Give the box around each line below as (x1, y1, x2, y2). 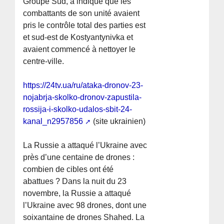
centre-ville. (23, 57, 64, 66)
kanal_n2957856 (23, 117, 83, 126)
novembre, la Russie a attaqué (23, 189, 131, 198)
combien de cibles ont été (23, 165, 114, 174)
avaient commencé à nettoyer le (23, 45, 136, 54)
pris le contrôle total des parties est (23, 21, 146, 30)
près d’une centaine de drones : (23, 153, 135, 162)
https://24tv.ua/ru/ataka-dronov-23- (23, 81, 143, 90)
